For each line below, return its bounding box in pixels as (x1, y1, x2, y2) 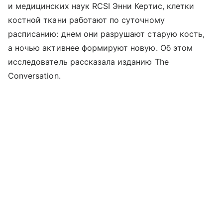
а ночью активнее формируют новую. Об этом (8, 43, 193, 53)
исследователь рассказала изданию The (8, 57, 169, 67)
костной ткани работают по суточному (8, 15, 165, 25)
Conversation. (8, 71, 61, 81)
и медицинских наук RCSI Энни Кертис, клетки (8, 1, 195, 11)
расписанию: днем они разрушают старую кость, (8, 29, 205, 39)
